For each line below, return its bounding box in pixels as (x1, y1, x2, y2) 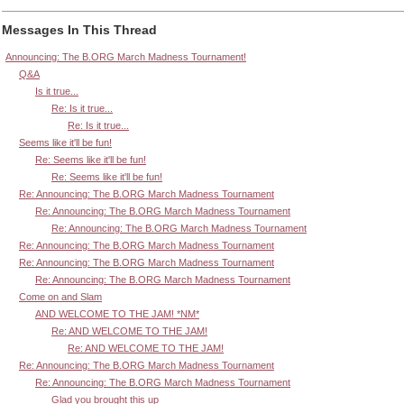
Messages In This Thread (2, 23, 157, 38)
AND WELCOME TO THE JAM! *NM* (35, 308, 199, 319)
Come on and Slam (19, 290, 102, 302)
